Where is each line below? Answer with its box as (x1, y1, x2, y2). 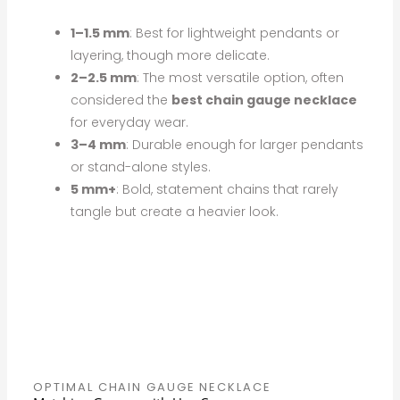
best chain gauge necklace (171, 90, 358, 109)
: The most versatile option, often (137, 68, 345, 87)
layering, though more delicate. (71, 46, 271, 64)
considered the (71, 90, 172, 109)
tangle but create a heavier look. (71, 202, 279, 221)
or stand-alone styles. (71, 157, 212, 176)
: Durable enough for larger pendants (126, 135, 364, 154)
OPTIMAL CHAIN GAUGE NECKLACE (33, 378, 271, 396)
